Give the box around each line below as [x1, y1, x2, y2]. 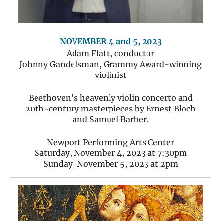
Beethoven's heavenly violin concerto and [28, 92, 193, 103]
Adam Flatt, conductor [67, 48, 154, 58]
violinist [94, 70, 127, 80]
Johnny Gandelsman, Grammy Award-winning [19, 59, 202, 69]
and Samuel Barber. [73, 114, 148, 124]
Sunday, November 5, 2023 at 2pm [43, 158, 178, 169]
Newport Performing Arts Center [47, 137, 174, 147]
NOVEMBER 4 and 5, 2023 [59, 36, 162, 46]
